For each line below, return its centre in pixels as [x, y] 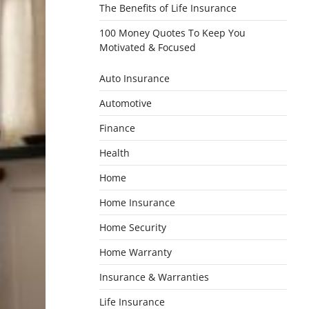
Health [114, 152]
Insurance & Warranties [154, 277]
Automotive [126, 103]
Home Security [133, 227]
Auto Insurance [134, 78]
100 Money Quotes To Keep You [172, 32]
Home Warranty [136, 252]
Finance [117, 128]
